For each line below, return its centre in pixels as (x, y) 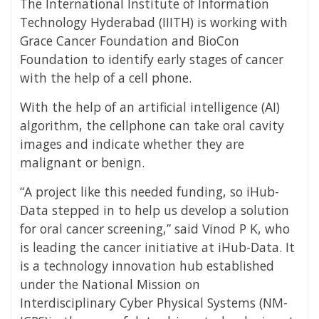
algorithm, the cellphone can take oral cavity (152, 126)
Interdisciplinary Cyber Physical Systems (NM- (154, 303)
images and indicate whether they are (132, 144)
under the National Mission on (110, 284)
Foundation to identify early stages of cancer (152, 59)
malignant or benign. (82, 163)
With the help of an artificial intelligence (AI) (150, 107)
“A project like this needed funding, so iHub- (150, 192)
